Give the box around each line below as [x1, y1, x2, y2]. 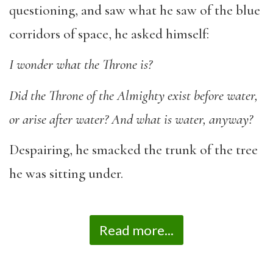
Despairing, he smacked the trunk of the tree [9, 141, 258, 158]
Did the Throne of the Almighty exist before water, [9, 87, 258, 104]
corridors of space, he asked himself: [9, 25, 209, 43]
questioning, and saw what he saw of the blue [9, 1, 260, 19]
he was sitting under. [9, 165, 123, 182]
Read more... [99, 221, 174, 238]
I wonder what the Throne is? [9, 56, 152, 73]
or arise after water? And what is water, [9, 110, 209, 128]
